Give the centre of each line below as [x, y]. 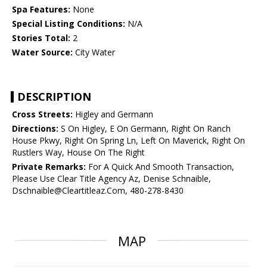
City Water [94, 52]
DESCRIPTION [54, 97]
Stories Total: [41, 38]
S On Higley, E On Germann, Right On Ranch [145, 129]
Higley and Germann [113, 114]
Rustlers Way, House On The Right [78, 153]
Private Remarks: [49, 167]
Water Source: [42, 52]
